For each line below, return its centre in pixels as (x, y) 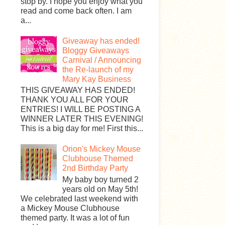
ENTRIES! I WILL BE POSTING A (80, 109)
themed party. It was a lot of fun (75, 217)
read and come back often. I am (76, 11)
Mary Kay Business (97, 79)
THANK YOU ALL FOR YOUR (75, 100)
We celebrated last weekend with (79, 198)
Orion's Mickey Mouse (102, 149)
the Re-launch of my (98, 69)
